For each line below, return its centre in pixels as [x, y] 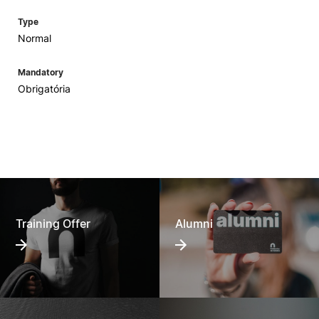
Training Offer [53, 224]
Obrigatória [44, 89]
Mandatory [41, 72]
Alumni [194, 224]
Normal [35, 38]
